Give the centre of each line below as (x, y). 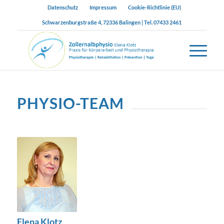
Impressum (103, 7)
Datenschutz (63, 7)
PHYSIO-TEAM (70, 103)
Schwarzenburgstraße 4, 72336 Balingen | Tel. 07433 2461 (112, 22)
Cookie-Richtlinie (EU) (155, 7)
